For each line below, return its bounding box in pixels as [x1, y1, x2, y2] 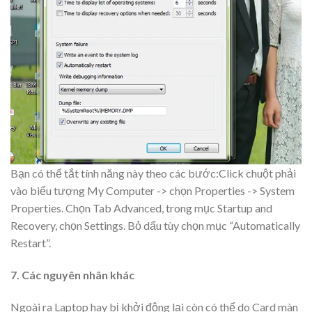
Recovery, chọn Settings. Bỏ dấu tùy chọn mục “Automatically [10, 219, 300, 233]
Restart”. [10, 236, 51, 250]
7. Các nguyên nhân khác [10, 268, 134, 282]
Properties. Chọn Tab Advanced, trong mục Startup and [10, 201, 272, 215]
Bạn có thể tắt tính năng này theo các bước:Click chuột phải [10, 166, 296, 180]
